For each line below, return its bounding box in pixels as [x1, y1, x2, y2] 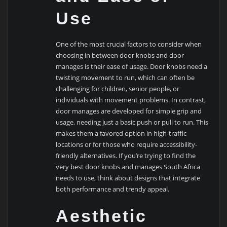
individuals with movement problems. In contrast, [56, 95, 206, 105]
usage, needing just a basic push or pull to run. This [56, 118, 209, 127]
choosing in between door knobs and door [56, 51, 184, 60]
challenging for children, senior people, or [56, 84, 180, 94]
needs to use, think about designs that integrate [56, 173, 201, 183]
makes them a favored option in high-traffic [56, 129, 187, 138]
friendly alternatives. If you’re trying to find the [56, 151, 196, 161]
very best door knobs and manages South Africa [56, 162, 201, 172]
